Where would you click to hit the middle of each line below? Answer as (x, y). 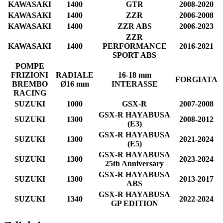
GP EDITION (134, 203)
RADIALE (75, 75)
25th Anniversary (134, 163)
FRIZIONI (30, 75)
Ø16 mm (75, 84)
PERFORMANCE (134, 46)
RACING (30, 93)
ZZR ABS (134, 26)
